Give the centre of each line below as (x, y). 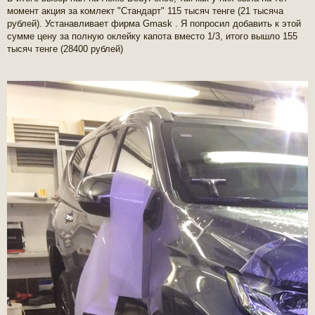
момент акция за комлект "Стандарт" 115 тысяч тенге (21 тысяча (145, 11)
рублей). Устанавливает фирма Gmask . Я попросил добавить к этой (154, 24)
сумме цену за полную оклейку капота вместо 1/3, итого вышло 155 (152, 37)
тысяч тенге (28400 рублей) (65, 49)
